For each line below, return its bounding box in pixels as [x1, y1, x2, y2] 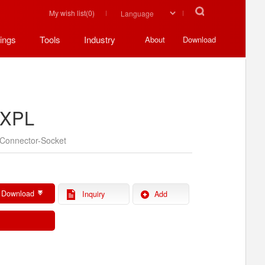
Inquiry [82, 189, 105, 199]
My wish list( [49, 8, 88, 18]
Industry [84, 33, 115, 46]
